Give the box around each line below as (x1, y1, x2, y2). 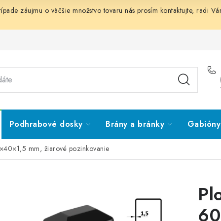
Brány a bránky (106, 118, 164, 130)
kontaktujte (160, 5, 192, 15)
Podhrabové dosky (9, 118, 83, 130)
